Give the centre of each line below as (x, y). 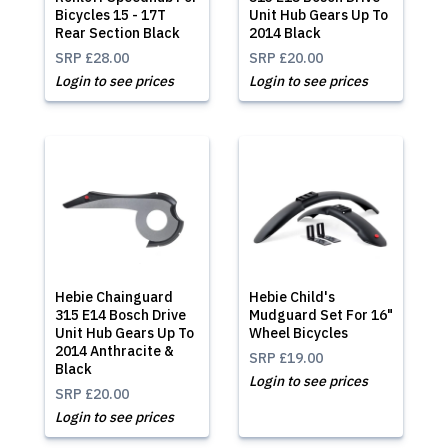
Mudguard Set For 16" (321, 315)
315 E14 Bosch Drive (120, 315)
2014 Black (285, 33)
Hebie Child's (292, 297)
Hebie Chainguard (114, 297)
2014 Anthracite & (114, 351)
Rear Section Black (117, 33)
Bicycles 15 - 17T (110, 15)
